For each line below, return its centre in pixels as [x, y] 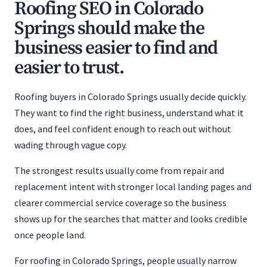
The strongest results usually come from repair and [119, 170]
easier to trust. [69, 68]
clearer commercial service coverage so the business [120, 203]
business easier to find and [116, 48]
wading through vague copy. [71, 145]
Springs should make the [109, 29]
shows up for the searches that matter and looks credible [131, 219]
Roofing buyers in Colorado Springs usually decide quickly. [131, 97]
